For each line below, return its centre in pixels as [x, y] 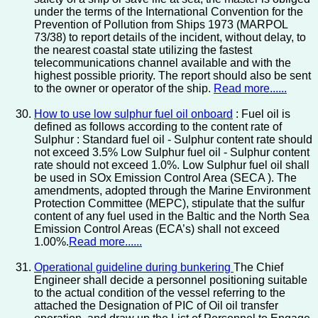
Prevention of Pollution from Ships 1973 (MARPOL [161, 25]
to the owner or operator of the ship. [124, 89]
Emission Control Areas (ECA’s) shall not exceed [157, 229]
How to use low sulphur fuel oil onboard [133, 114]
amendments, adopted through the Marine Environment [172, 191]
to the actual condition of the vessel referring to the [160, 293]
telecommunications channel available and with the [163, 63]
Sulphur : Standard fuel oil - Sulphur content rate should [173, 140]
